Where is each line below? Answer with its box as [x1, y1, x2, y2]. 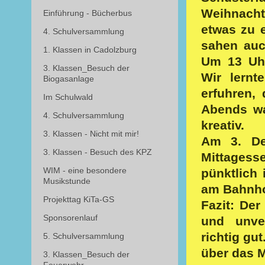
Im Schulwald [43, 92, 93, 102]
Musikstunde [43, 176, 91, 186]
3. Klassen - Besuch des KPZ [43, 147, 152, 157]
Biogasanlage [43, 74, 94, 84]
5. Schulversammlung [43, 231, 124, 241]
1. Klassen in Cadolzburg [43, 45, 137, 55]
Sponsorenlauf [43, 213, 98, 223]
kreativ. [201, 118, 244, 132]
